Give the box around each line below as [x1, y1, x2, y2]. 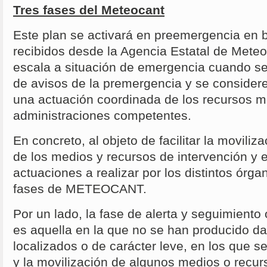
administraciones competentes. [13, 108, 191, 123]
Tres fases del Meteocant [13, 3, 164, 18]
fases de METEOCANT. [13, 182, 150, 197]
